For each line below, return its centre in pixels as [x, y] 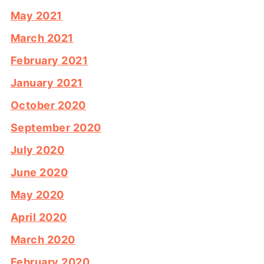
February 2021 [49, 61]
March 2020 [43, 240]
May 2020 [37, 195]
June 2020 [39, 173]
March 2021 [42, 38]
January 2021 [47, 83]
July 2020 [37, 150]
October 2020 [48, 105]
